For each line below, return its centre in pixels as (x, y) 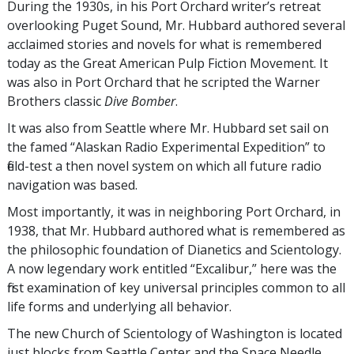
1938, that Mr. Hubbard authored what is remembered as (176, 230)
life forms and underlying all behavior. (119, 306)
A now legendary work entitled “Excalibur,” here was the (172, 268)
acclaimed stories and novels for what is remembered (164, 44)
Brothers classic (56, 101)
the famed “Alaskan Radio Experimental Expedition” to (166, 147)
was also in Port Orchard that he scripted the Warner (164, 82)
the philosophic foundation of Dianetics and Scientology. (174, 249)
